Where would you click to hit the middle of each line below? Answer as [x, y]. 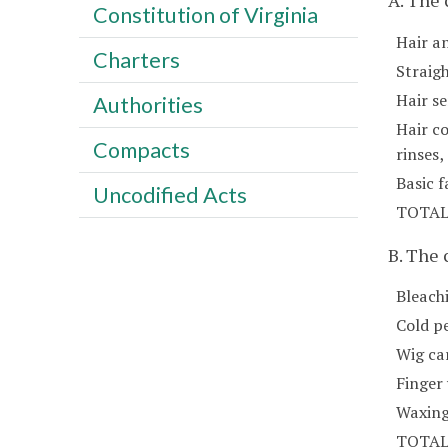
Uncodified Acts [169, 194]
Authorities [147, 104]
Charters [136, 59]
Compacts [141, 149]
